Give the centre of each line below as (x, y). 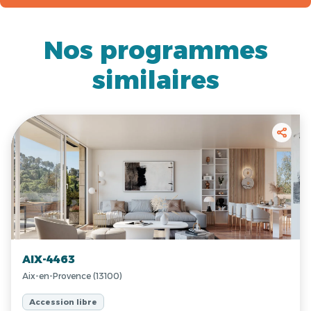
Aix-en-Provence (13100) (72, 276)
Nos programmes (155, 50)
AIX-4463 (49, 260)
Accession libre (63, 302)
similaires (155, 80)
